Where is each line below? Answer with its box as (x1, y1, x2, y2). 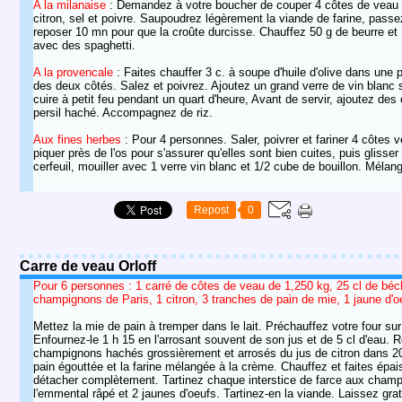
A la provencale (33, 66, 113, 79)
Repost (194, 204, 229, 216)
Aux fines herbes (33, 133, 121, 146)
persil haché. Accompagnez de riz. (33, 106, 213, 119)
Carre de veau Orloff (20, 258, 156, 274)
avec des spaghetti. (33, 39, 135, 52)
